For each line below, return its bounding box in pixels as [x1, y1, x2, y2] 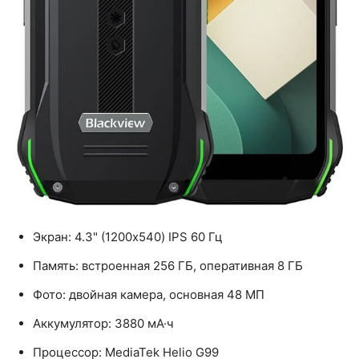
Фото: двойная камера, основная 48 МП [33, 286, 264, 302]
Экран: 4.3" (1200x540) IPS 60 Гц [33, 228, 223, 244]
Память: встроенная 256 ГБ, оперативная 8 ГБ [33, 257, 303, 273]
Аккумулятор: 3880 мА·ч [33, 315, 174, 331]
